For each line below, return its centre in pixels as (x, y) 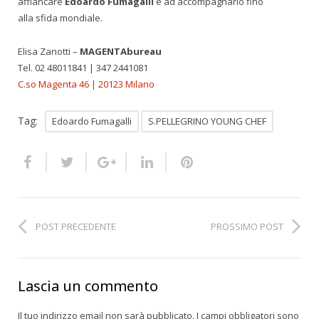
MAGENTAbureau (121, 51)
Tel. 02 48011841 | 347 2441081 (83, 67)
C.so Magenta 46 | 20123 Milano (86, 84)
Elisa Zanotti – (49, 51)
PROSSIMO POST (247, 226)
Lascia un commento (88, 286)
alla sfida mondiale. (60, 17)
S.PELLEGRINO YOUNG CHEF (207, 121)
